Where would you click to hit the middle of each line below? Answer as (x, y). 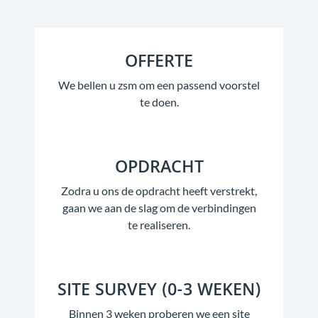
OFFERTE (159, 63)
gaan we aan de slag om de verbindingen (159, 207)
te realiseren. (159, 224)
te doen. (159, 102)
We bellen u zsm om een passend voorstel (159, 84)
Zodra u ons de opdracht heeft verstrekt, (159, 190)
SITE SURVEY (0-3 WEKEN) (159, 291)
